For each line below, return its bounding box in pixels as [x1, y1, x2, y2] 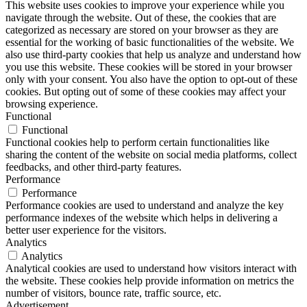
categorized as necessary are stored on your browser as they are [5, 24, 278, 36]
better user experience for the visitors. [5, 224, 167, 236]
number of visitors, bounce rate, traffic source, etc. [5, 287, 221, 299]
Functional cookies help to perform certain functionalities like [5, 136, 269, 149]
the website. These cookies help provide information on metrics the [5, 275, 294, 287]
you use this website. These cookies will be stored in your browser [5, 61, 292, 73]
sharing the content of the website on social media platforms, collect [5, 149, 297, 161]
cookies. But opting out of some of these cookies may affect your [5, 86, 286, 98]
